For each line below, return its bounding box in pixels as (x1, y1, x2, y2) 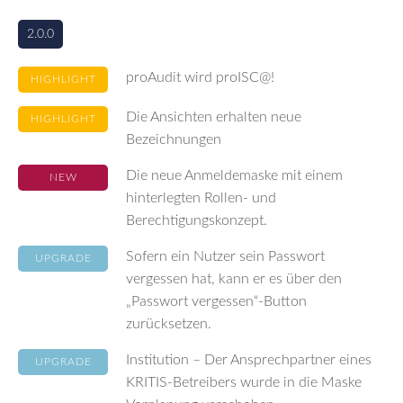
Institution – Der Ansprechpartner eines (126, 353, 372, 367)
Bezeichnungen (126, 132, 221, 147)
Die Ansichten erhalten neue (126, 110, 301, 124)
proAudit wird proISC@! (126, 70, 274, 85)
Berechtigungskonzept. (126, 213, 267, 228)
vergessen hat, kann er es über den (126, 272, 342, 286)
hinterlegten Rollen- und (126, 191, 276, 205)
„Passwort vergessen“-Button (126, 294, 307, 309)
